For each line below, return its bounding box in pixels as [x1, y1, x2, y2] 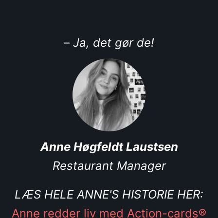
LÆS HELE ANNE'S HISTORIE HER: [15, 187, 203, 201]
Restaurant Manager [52, 159, 166, 173]
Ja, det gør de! [73, 36, 154, 50]
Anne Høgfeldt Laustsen [40, 140, 178, 154]
